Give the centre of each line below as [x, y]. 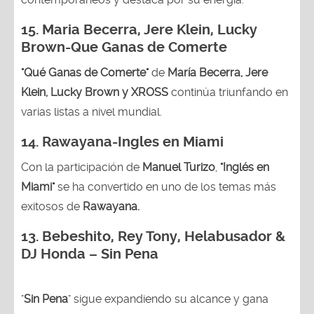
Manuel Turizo [179, 167]
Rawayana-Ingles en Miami [133, 142]
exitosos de [52, 206]
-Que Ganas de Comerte [148, 47]
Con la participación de [82, 167]
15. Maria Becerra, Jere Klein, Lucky [139, 29]
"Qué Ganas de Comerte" [85, 72]
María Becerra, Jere [218, 72]
